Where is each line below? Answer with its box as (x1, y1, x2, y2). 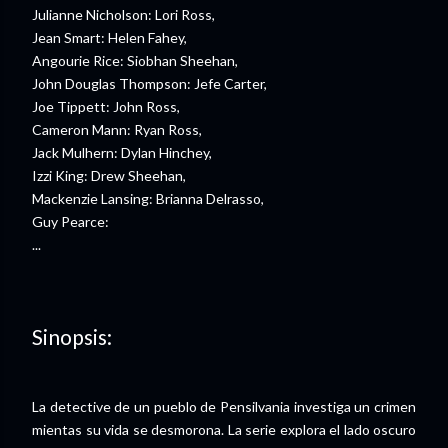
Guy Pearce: (32, 212, 109, 230)
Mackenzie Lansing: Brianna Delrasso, (32, 189, 264, 207)
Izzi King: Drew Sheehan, (32, 166, 186, 184)
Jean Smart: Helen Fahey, (32, 28, 187, 46)
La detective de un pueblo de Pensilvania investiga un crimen (32, 397, 416, 415)
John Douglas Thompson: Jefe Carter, (32, 74, 267, 92)
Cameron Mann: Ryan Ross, (32, 120, 202, 138)
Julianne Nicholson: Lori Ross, (32, 5, 215, 23)
